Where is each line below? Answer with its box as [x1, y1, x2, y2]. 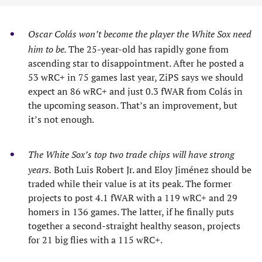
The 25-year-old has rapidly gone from [68, 43, 229, 56]
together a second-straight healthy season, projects [28, 219, 240, 232]
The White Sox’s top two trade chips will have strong [28, 148, 235, 161]
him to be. [28, 43, 68, 56]
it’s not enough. [28, 113, 94, 126]
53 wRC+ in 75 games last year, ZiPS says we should [28, 71, 243, 84]
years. [28, 163, 51, 176]
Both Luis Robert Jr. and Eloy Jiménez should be [51, 163, 251, 176]
